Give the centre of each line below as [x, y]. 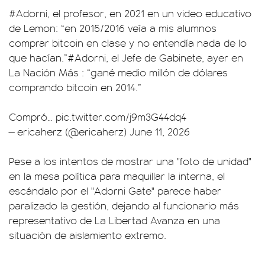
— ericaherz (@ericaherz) [69, 132]
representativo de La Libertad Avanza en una [114, 220]
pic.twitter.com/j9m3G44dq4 [121, 117]
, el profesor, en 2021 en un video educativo [149, 13]
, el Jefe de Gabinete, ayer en [174, 58]
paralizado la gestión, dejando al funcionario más [124, 206]
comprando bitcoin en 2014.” [75, 87]
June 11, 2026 [160, 132]
